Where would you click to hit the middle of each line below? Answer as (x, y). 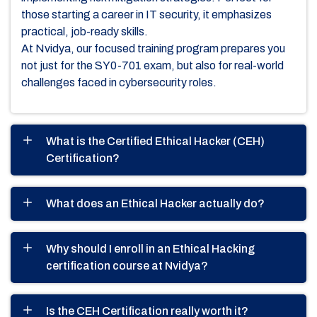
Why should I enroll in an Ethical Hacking (150, 248)
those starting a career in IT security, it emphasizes (146, 14)
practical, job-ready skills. (85, 31)
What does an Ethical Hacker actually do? (155, 203)
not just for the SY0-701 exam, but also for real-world (152, 65)
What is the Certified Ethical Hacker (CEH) (155, 141)
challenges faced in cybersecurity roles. (119, 82)
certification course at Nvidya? (127, 265)
